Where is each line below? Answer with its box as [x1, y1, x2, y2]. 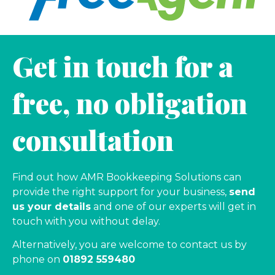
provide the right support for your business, [12, 185, 229, 198]
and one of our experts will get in [91, 200, 256, 212]
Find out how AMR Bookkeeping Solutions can [12, 171, 241, 183]
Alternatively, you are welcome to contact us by [12, 239, 247, 251]
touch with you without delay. [12, 215, 160, 227]
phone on [12, 254, 63, 266]
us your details [12, 200, 91, 212]
